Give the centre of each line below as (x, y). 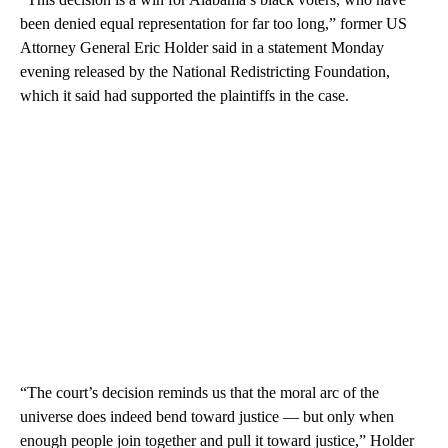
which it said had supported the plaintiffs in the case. (184, 96)
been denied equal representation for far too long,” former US (213, 24)
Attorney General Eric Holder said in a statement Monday (202, 48)
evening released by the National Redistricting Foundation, (205, 72)
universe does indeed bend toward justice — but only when (207, 417)
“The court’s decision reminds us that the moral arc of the (199, 393)
